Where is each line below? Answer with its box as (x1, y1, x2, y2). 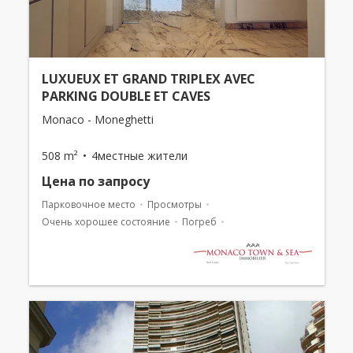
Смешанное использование (41, 232, 175, 247)
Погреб (181, 215, 217, 229)
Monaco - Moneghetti (41, 112, 154, 128)
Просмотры (147, 198, 202, 212)
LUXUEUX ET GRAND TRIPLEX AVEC (41, 70, 255, 88)
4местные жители (91, 148, 188, 164)
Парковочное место (41, 198, 136, 212)
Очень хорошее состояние (41, 215, 170, 229)
